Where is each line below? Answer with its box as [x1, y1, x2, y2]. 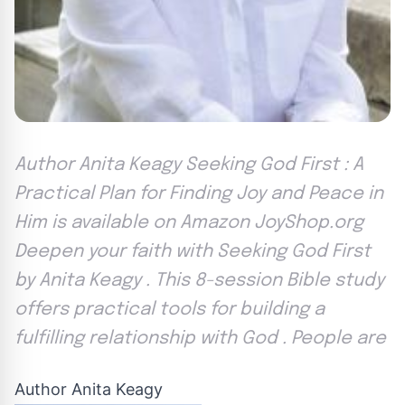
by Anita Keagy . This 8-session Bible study [14, 270, 384, 290]
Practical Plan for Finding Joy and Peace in [14, 184, 383, 203]
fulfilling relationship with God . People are [14, 328, 386, 348]
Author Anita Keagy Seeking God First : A [14, 155, 363, 174]
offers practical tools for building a [14, 299, 325, 319]
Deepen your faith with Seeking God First [14, 241, 371, 261]
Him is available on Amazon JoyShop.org [14, 212, 363, 232]
